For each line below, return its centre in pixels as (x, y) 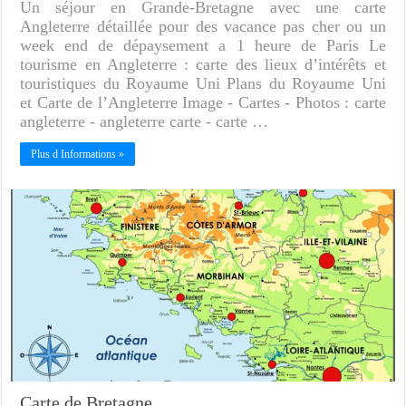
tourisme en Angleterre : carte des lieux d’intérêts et (203, 65)
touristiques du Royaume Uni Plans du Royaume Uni (203, 84)
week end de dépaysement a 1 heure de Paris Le (203, 46)
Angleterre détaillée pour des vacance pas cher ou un (203, 27)
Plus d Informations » (78, 155)
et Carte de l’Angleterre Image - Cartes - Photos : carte (203, 103)
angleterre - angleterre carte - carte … (145, 122)
